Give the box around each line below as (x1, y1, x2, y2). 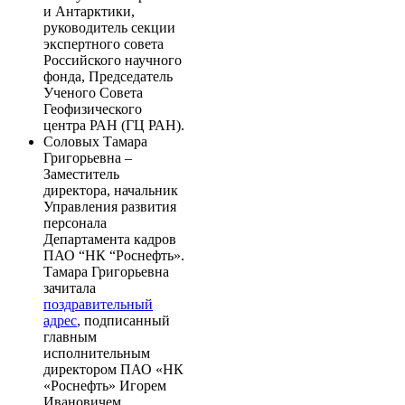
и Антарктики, (43, 3, 135, 19)
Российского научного (43, 52, 182, 68)
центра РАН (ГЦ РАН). (43, 117, 184, 133)
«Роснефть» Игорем (43, 377, 166, 393)
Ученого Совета (43, 84, 143, 100)
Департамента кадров (43, 231, 176, 247)
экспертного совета (43, 35, 164, 52)
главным (43, 328, 97, 344)
